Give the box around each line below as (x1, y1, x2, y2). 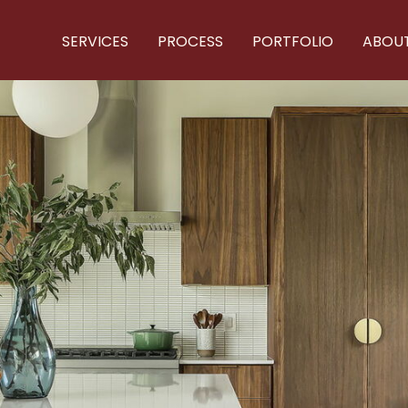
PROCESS (158, 31, 224, 53)
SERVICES (62, 31, 129, 53)
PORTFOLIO (252, 31, 334, 53)
